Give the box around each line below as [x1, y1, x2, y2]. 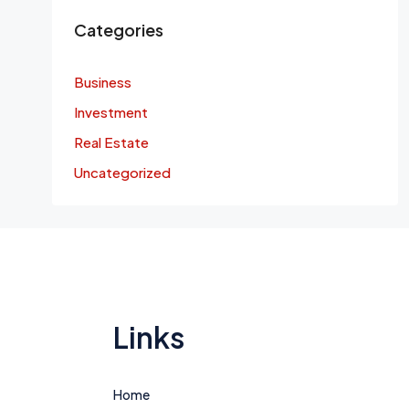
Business [73, 73, 131, 90]
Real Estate [73, 133, 149, 151]
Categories [73, 19, 163, 40]
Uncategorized [73, 163, 171, 181]
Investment [73, 103, 148, 121]
